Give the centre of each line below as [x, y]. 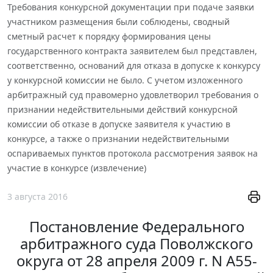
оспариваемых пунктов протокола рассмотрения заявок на [133, 153]
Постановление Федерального [136, 227]
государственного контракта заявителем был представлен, [132, 51]
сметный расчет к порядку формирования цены [109, 36]
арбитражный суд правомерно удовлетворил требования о [133, 94]
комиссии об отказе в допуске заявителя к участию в [119, 124]
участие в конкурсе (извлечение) [77, 168]
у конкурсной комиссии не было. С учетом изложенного [125, 80]
